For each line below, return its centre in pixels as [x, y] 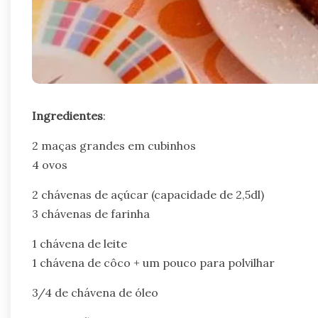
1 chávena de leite [79, 244]
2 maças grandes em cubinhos [114, 146]
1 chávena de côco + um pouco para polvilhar [153, 263]
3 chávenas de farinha [91, 214]
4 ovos [50, 165]
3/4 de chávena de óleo [95, 293]
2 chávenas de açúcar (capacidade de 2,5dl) [148, 195]
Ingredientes [67, 116]
